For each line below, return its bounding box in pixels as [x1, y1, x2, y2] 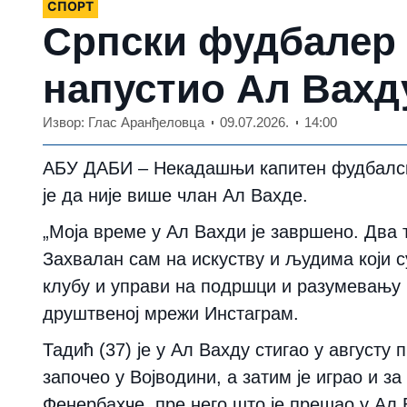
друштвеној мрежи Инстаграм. [43, 303, 299, 324]
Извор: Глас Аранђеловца [43, 114, 204, 131]
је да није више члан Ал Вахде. [43, 185, 308, 206]
